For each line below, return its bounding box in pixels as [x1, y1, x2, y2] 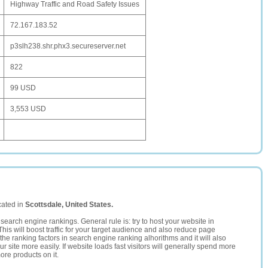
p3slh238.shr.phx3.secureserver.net [10, 42, 126, 50]
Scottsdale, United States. [25, 200, 113, 209]
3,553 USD [10, 105, 46, 113]
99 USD [10, 84, 36, 92]
